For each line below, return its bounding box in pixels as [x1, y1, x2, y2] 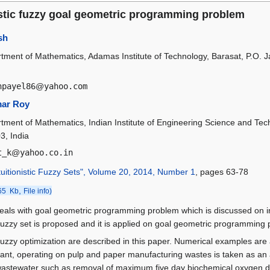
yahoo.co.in [19, 148, 73, 158]
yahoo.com [43, 81, 87, 92]
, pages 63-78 [195, 167, 248, 177]
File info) [23, 187, 52, 196]
